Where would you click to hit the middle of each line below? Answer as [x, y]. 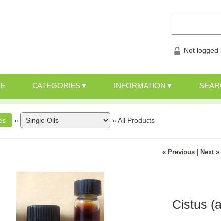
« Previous [179, 152]
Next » [210, 152]
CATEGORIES [56, 86]
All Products [137, 120]
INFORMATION [140, 86]
